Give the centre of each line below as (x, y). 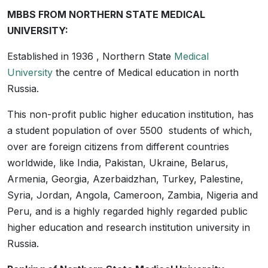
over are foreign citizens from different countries (118, 147)
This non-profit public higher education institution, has (130, 114)
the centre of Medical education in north (146, 72)
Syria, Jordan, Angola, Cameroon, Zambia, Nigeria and (133, 195)
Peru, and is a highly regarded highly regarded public (127, 211)
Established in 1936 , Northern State (91, 56)
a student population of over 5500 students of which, (130, 130)
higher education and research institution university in (129, 227)
